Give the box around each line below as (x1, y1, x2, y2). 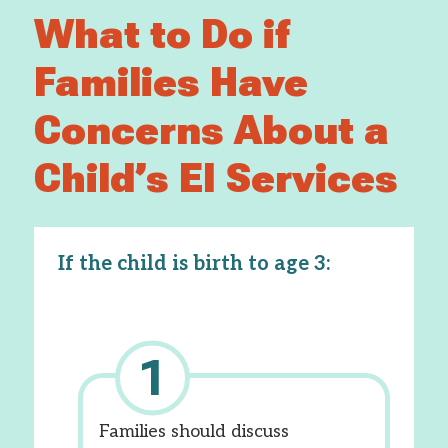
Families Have (33, 59, 308, 106)
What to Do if (33, 11, 290, 58)
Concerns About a (33, 107, 389, 154)
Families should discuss (98, 421, 289, 442)
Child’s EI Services (33, 155, 398, 202)
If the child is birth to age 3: (57, 252, 330, 276)
